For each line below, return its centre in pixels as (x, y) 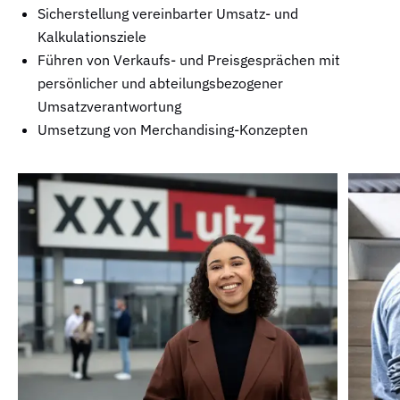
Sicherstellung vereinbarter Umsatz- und (168, 13)
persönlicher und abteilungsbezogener (160, 83)
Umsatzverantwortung (109, 106)
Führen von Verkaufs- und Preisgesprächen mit (189, 59)
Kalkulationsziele (92, 36)
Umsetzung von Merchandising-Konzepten (173, 129)
